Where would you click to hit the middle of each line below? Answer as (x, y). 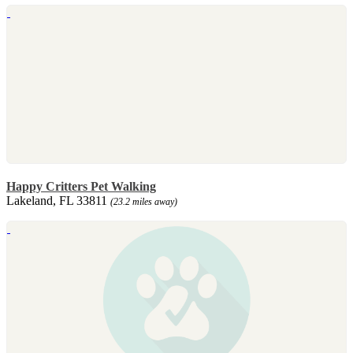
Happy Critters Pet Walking (81, 186)
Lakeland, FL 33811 (58, 200)
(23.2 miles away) (144, 201)
